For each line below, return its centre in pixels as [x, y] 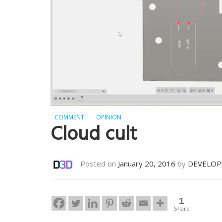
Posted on [99, 164]
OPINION [109, 117]
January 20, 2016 [147, 164]
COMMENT [69, 117]
